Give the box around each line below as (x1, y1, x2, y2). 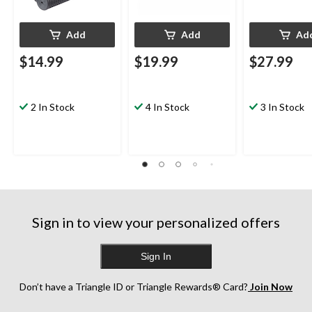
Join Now (248, 280, 292, 292)
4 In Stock (146, 101, 189, 114)
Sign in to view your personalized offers (32, 213, 280, 231)
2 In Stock (31, 101, 75, 114)
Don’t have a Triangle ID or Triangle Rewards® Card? (19, 280, 248, 292)
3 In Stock (260, 101, 304, 114)
